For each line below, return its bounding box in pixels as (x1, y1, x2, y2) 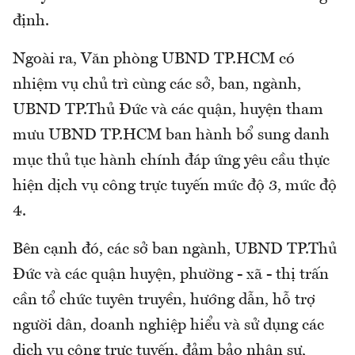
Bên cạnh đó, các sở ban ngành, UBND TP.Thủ (13, 242, 337, 258)
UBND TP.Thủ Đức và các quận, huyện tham (13, 102, 323, 119)
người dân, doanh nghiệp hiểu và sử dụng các (13, 318, 324, 334)
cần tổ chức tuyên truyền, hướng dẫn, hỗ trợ (13, 292, 315, 309)
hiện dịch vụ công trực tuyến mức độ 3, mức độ (13, 178, 337, 195)
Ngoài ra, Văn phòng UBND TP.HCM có (13, 52, 295, 68)
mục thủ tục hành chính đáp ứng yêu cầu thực (13, 153, 330, 170)
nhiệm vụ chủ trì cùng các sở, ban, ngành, (13, 77, 301, 94)
